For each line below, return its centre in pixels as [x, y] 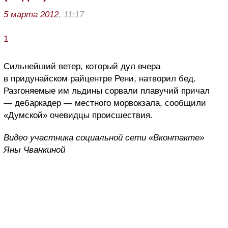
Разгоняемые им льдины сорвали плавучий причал [107, 91]
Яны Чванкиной [34, 150]
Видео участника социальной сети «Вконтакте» [104, 138]
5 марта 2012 [31, 15]
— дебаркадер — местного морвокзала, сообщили [105, 103]
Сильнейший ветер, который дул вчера [82, 67]
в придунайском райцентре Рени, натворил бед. [100, 79]
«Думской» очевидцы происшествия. [78, 116]
